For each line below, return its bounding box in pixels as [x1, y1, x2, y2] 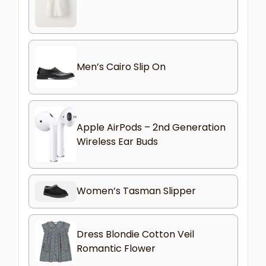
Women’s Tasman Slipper [76, 184, 196, 198]
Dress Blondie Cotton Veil [76, 227, 194, 241]
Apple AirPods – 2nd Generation [76, 120, 226, 134]
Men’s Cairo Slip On [76, 60, 166, 74]
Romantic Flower [76, 241, 156, 255]
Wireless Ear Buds [76, 134, 158, 148]
